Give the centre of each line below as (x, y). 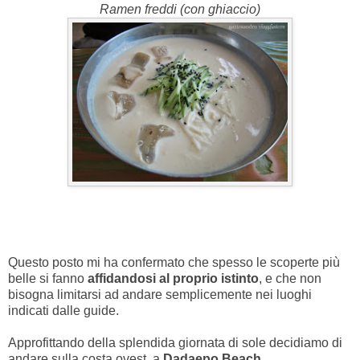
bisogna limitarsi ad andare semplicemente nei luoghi (160, 295)
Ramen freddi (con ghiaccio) (180, 10)
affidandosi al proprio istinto (172, 279)
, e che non (290, 279)
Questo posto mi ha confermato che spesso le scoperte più (174, 263)
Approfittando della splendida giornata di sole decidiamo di (175, 343)
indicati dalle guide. (63, 311)
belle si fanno (46, 279)
